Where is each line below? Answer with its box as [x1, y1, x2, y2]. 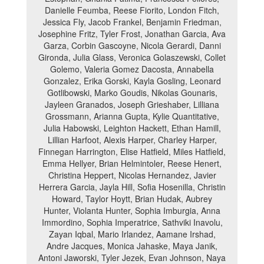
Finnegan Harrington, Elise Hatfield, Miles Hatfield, [38, 146, 226, 157]
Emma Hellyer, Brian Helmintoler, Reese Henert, [42, 157, 222, 169]
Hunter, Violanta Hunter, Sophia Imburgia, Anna [44, 204, 220, 216]
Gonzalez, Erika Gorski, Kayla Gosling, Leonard [43, 75, 221, 87]
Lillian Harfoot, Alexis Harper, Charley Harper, [47, 134, 217, 146]
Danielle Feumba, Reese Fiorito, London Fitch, [45, 4, 219, 16]
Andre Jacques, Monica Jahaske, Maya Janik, [47, 240, 217, 252]
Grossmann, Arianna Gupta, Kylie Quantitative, [45, 110, 219, 122]
